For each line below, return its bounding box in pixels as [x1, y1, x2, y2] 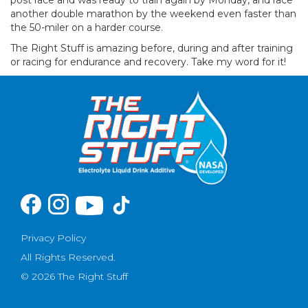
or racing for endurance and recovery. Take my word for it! [10, 55, 286, 68]
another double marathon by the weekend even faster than [10, 7, 296, 20]
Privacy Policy [21, 231, 86, 244]
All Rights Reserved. [21, 250, 115, 263]
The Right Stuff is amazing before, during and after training [10, 41, 293, 54]
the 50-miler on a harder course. [10, 21, 163, 34]
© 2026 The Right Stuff [21, 269, 128, 283]
